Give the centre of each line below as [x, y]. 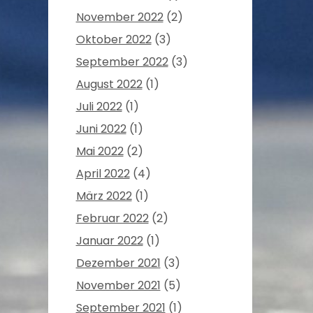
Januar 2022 [109, 241]
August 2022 [109, 85]
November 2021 [118, 286]
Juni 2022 [101, 129]
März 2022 [104, 196]
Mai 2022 [100, 152]
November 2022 [119, 17]
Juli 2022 [99, 107]
